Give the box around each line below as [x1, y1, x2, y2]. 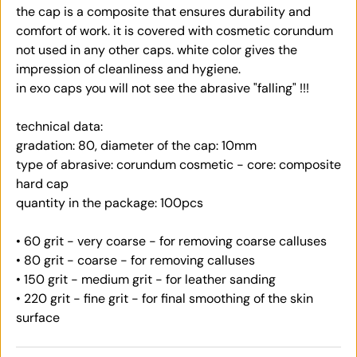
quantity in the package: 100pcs [16, 194, 203, 212]
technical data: [16, 118, 103, 135]
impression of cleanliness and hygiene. [16, 61, 244, 78]
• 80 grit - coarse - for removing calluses [16, 252, 255, 269]
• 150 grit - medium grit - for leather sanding [16, 271, 276, 288]
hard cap [16, 175, 69, 193]
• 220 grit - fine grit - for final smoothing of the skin [16, 290, 313, 308]
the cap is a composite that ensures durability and [16, 3, 311, 21]
